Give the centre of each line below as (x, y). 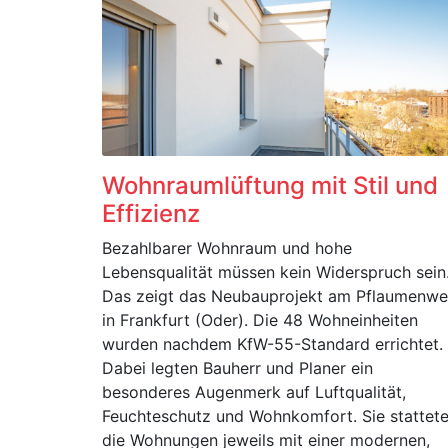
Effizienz (151, 213)
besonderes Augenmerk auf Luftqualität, (254, 392)
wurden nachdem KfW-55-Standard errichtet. (272, 344)
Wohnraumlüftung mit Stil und (270, 185)
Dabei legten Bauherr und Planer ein (237, 368)
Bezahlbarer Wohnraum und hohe (227, 248)
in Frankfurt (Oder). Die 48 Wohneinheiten (260, 320)
